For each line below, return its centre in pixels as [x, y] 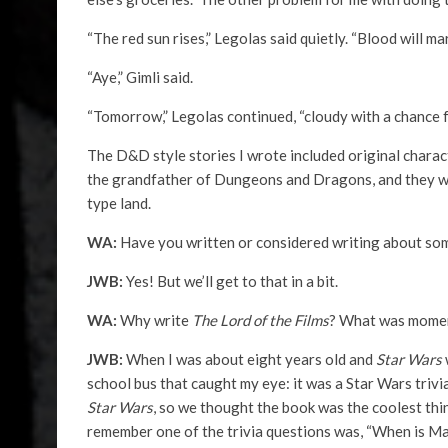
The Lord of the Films [260, 320]
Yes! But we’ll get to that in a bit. [232, 281]
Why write [156, 320]
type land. [119, 203]
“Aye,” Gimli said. [140, 77]
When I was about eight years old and [251, 359]
